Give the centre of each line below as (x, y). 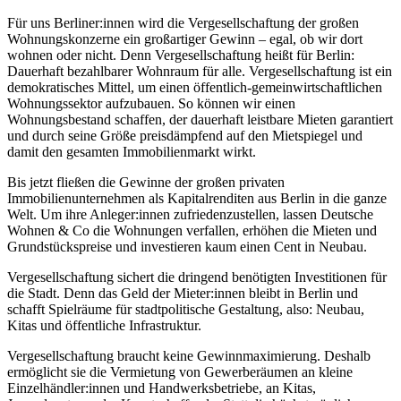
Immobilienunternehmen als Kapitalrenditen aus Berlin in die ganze (197, 199)
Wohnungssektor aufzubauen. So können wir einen (151, 104)
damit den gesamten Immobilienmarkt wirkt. (132, 152)
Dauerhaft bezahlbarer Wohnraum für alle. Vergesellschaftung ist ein (200, 72)
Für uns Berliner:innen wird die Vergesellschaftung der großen (183, 23)
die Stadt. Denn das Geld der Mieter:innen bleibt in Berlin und (183, 294)
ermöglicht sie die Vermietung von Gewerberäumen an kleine (180, 372)
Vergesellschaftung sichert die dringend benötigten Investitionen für (197, 277)
